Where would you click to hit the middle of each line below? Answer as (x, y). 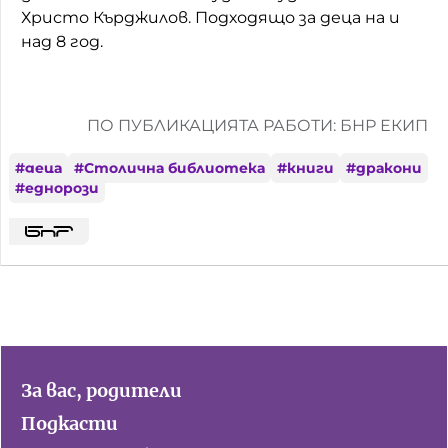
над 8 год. (62, 41)
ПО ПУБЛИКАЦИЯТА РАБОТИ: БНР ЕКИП (257, 125)
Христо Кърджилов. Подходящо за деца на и (210, 17)
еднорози (62, 187)
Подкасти (69, 423)
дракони (389, 167)
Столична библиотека (174, 167)
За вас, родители (101, 390)
